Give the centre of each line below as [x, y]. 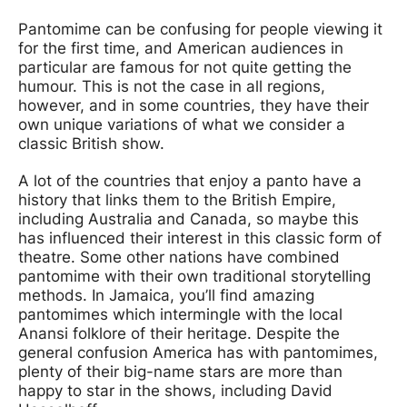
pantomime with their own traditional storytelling [194, 277]
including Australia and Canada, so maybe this [189, 219]
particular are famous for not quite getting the [185, 68]
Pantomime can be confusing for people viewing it [200, 30]
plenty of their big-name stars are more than [180, 372]
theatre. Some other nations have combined [179, 258]
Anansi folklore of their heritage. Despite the [179, 334]
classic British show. [91, 144]
